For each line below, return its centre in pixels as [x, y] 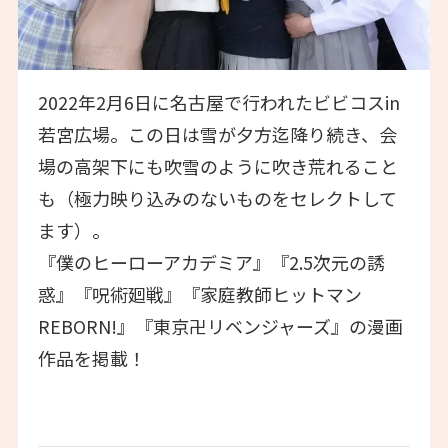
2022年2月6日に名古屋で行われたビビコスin [218, 102]
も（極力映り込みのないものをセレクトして [217, 198]
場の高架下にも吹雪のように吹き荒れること [217, 166]
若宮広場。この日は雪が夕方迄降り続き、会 [217, 134]
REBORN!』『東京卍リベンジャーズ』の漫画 [220, 326]
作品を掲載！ [91, 358]
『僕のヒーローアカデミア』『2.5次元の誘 [211, 262]
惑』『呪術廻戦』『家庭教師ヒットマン [199, 294]
